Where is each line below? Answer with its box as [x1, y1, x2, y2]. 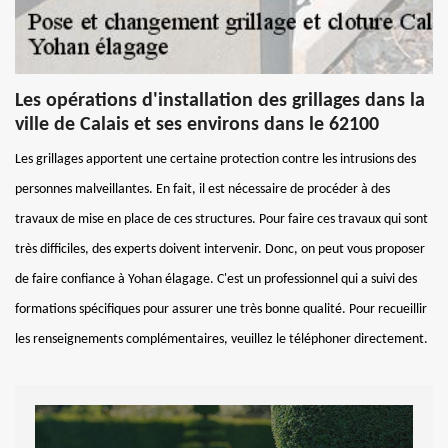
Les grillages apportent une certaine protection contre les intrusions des [15, 151, 416, 167]
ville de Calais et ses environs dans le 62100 [15, 114, 379, 135]
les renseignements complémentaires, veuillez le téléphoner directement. [15, 331, 428, 347]
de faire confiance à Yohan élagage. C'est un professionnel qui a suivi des [15, 271, 417, 287]
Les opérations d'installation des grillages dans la [15, 90, 425, 111]
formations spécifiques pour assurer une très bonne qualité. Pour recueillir [15, 301, 427, 317]
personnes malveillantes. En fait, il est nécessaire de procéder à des [15, 181, 390, 197]
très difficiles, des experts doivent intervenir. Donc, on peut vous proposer [15, 241, 425, 257]
